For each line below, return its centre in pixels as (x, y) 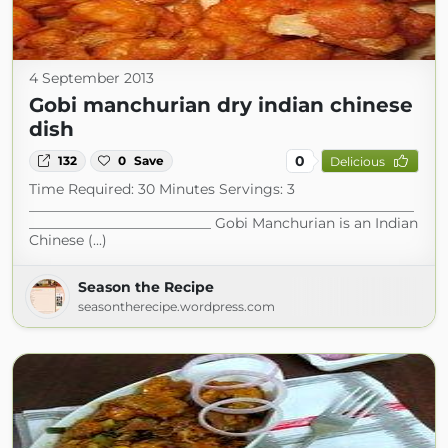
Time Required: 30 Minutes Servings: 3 (162, 189)
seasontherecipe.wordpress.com (176, 306)
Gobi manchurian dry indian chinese (221, 105)
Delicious (357, 161)
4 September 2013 (91, 78)
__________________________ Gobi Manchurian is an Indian (223, 223)
